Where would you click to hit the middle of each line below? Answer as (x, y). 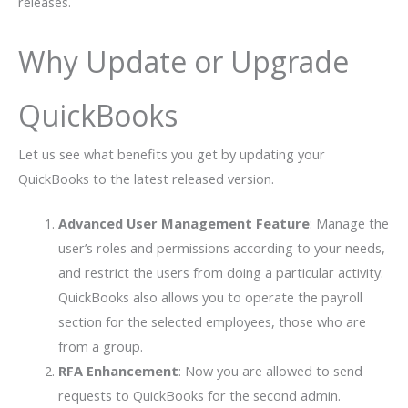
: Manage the (349, 224)
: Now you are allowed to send (270, 371)
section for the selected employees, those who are (212, 322)
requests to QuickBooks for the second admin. (199, 396)
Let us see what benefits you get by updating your (172, 154)
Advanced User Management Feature (184, 224)
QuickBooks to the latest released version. (146, 179)
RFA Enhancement (118, 371)
